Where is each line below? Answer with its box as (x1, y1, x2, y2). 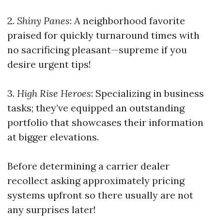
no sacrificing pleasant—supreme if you (7, 44, 187, 56)
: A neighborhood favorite (70, 15, 185, 27)
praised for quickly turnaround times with (7, 29, 200, 41)
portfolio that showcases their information (7, 116, 203, 128)
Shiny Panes (15, 15, 70, 27)
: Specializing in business (91, 87, 204, 99)
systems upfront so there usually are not (7, 189, 193, 201)
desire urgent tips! (7, 58, 91, 70)
